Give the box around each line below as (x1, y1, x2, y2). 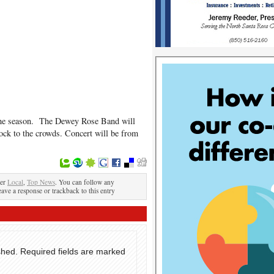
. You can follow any (55, 177, 114, 187)
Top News (27, 177, 55, 187)
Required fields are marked (20, 246, 125, 256)
